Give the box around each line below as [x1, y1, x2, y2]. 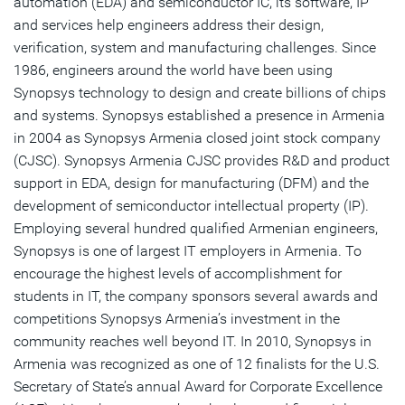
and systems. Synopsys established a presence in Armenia [14, 107, 385, 125]
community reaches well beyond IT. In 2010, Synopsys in [14, 333, 372, 351]
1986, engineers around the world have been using [14, 61, 333, 80]
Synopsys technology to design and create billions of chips [14, 84, 386, 102]
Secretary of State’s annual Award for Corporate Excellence [14, 378, 382, 396]
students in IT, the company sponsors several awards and [14, 287, 378, 306]
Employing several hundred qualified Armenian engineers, [14, 220, 378, 238]
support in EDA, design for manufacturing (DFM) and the [14, 174, 369, 193]
